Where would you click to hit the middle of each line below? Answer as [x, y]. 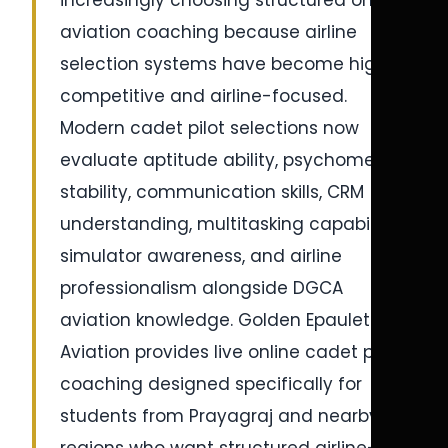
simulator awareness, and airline [201, 256]
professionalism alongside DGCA [201, 288]
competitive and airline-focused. [203, 96]
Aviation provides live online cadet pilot [230, 352]
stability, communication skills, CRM [212, 192]
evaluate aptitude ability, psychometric [231, 160]
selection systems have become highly [230, 64]
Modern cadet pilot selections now [209, 128]
